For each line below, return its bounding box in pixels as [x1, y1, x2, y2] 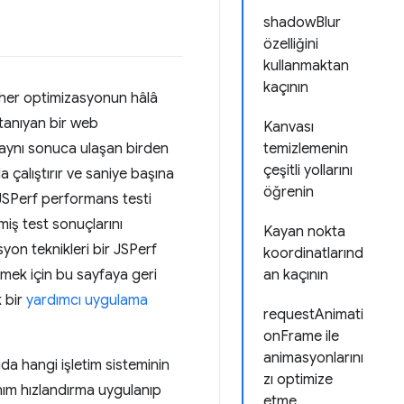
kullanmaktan [263, 57, 349, 75]
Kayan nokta [263, 223, 345, 241]
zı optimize [263, 371, 333, 389]
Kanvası [263, 118, 314, 136]
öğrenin [263, 183, 314, 201]
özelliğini [263, 35, 318, 53]
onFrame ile [263, 327, 339, 345]
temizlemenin [263, 140, 348, 158]
